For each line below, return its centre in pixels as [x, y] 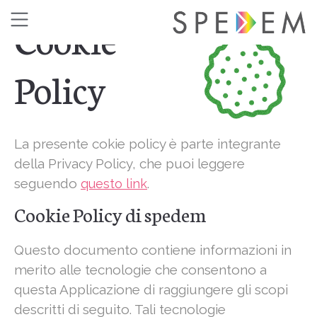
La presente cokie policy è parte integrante [148, 144]
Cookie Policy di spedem [110, 214]
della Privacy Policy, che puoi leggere [129, 164]
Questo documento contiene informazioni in [153, 250]
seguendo [47, 184]
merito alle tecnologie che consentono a [140, 270]
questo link [114, 184]
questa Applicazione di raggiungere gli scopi [151, 290]
